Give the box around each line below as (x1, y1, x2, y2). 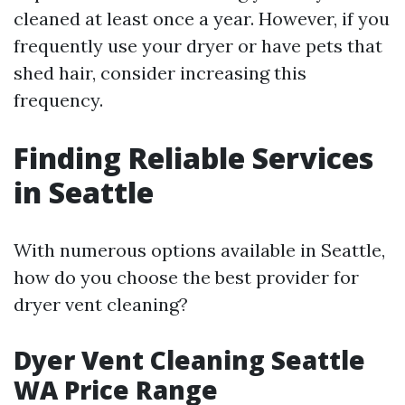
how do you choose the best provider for (14, 266, 359, 288)
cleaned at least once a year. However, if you (14, 7, 390, 30)
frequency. (14, 89, 103, 111)
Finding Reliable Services (14, 138, 373, 177)
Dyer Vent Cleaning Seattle (14, 343, 365, 377)
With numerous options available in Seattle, (14, 239, 385, 261)
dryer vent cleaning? (14, 293, 188, 316)
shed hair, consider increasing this (14, 61, 306, 84)
